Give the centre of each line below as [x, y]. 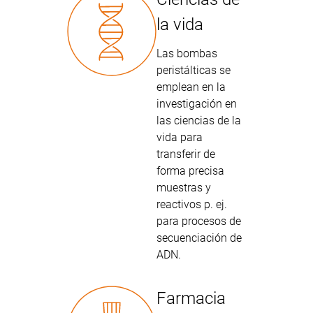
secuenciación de [199, 238]
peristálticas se [194, 70]
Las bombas [187, 53]
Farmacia [191, 298]
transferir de [186, 154]
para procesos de [199, 221]
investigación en [197, 104]
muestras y [184, 188]
